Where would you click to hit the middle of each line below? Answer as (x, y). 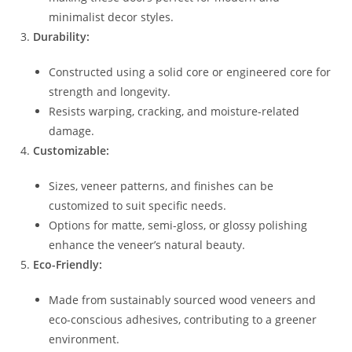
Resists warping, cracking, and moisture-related (174, 111)
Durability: (62, 36)
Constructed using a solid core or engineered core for (190, 71)
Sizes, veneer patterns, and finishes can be (161, 185)
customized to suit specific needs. (138, 205)
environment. (84, 339)
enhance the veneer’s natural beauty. (147, 244)
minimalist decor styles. (112, 16)
